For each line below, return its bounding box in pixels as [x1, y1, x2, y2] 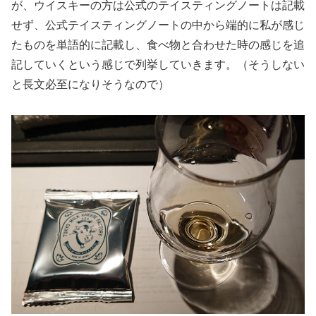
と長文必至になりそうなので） [11, 78, 169, 91]
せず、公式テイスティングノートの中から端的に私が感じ [11, 19, 305, 32]
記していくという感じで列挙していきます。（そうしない [11, 59, 305, 71]
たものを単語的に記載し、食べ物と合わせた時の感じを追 [11, 39, 305, 51]
